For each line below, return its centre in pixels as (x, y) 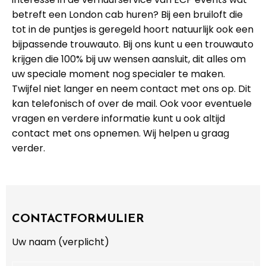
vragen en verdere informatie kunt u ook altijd (118, 118)
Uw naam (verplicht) (61, 242)
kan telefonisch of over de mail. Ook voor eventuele (132, 104)
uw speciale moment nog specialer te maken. (118, 74)
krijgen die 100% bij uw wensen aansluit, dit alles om (129, 59)
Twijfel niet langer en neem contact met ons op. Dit (132, 89)
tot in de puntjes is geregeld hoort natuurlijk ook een (133, 29)
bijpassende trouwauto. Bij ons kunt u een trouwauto (133, 44)
